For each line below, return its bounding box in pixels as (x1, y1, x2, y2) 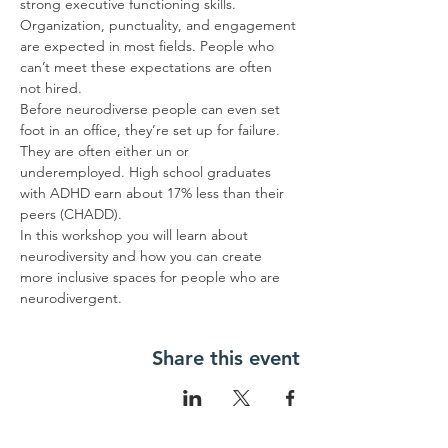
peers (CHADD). (20, 205, 122, 223)
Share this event (152, 346, 300, 370)
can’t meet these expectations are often (20, 58, 276, 76)
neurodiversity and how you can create (20, 247, 266, 265)
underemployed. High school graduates (20, 163, 275, 181)
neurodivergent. (20, 289, 122, 307)
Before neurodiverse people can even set (20, 100, 284, 118)
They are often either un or (20, 142, 193, 160)
